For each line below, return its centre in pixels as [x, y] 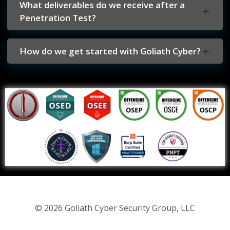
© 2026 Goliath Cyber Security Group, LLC [115, 208]
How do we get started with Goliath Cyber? [110, 51]
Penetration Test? [58, 18]
